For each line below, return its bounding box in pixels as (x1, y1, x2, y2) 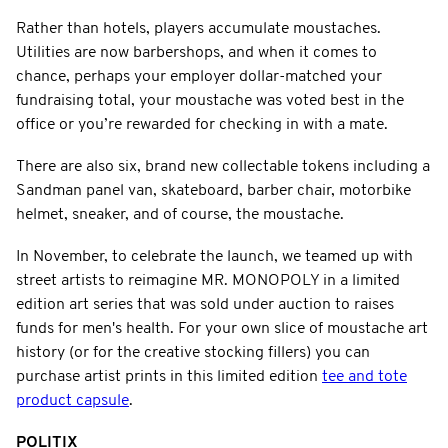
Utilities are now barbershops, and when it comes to (16, 44, 377, 61)
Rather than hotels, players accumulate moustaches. (16, 20, 381, 37)
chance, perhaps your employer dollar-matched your (16, 68, 382, 85)
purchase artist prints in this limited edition (16, 368, 322, 385)
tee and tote (322, 368, 407, 385)
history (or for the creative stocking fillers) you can (16, 344, 370, 361)
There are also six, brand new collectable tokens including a (16, 158, 430, 175)
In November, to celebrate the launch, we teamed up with (16, 248, 413, 265)
